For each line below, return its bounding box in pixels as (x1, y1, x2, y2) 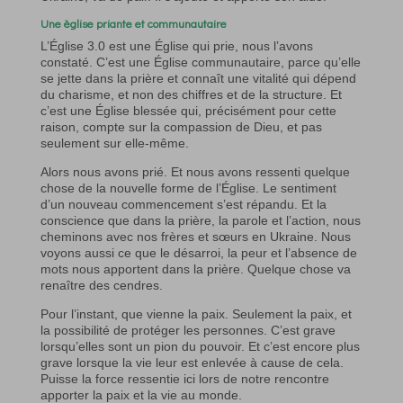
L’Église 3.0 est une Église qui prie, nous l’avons (40, 39, 313, 54)
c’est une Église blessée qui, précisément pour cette (40, 103, 336, 119)
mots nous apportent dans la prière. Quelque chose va (40, 262, 351, 277)
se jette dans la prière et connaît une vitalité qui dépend (40, 71, 356, 86)
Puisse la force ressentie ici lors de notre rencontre (40, 372, 329, 387)
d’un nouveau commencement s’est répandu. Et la (40, 197, 327, 212)
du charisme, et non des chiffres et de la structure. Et (40, 87, 342, 103)
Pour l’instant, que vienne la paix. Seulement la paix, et (40, 307, 352, 322)
